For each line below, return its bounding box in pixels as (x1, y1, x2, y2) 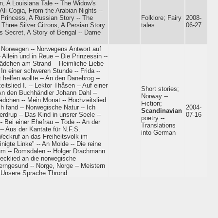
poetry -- (141, 114, 164, 122)
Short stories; (141, 85, 179, 92)
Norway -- (141, 92, 168, 100)
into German (141, 128, 176, 136)
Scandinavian (141, 107, 182, 114)
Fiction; (141, 99, 162, 107)
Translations (141, 121, 176, 129)
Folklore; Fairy (141, 14, 182, 21)
